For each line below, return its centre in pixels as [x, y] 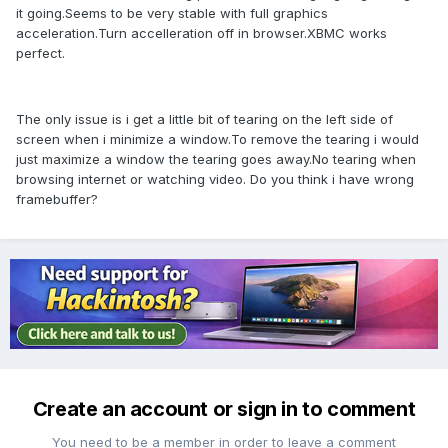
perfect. [40, 53]
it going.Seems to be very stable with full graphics [172, 13]
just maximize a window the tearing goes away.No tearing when [216, 159]
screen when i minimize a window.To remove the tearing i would [217, 139]
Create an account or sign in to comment [224, 409]
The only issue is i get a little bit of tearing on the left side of [204, 119]
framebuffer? [57, 199]
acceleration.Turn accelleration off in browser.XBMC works [201, 33]
